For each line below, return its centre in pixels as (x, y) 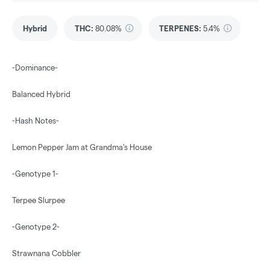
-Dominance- (35, 68)
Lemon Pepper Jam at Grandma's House (82, 147)
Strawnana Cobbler (46, 253)
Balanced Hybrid (41, 94)
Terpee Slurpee (39, 200)
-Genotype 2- (36, 227)
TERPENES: (180, 29)
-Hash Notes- (36, 121)
